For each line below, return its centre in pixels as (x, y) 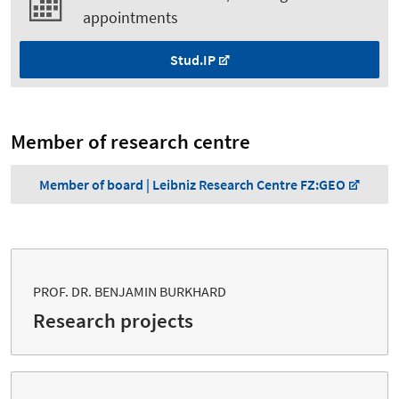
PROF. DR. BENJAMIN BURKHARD (130, 292)
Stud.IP (192, 60)
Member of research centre (130, 142)
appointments (130, 18)
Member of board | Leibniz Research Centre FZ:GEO (192, 185)
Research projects (113, 321)
